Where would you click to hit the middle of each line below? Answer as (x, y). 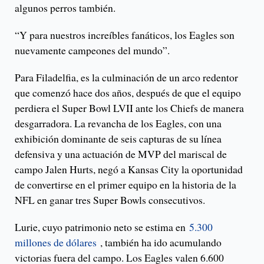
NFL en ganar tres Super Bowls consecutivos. (110, 200)
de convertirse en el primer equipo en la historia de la (126, 185)
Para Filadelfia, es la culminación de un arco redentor (126, 77)
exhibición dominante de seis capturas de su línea (118, 139)
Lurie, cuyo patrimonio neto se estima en (102, 227)
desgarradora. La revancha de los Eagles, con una (118, 123)
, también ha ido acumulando (159, 242)
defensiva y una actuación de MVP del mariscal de (121, 154)
